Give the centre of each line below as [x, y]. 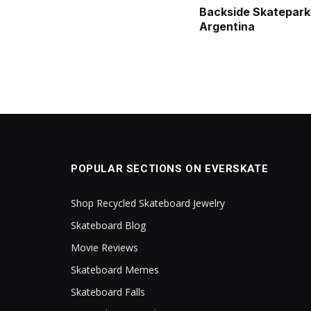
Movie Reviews [104, 247]
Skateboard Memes [115, 269]
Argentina [227, 26]
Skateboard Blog [108, 225]
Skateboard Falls [108, 292]
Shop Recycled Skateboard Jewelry [148, 203]
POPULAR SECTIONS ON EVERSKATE [170, 168]
